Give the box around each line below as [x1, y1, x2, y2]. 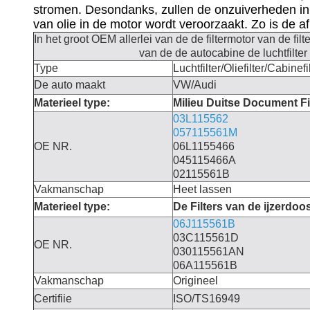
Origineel [173, 275, 218, 286]
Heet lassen [173, 183, 232, 195]
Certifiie [34, 293, 72, 304]
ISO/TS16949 [173, 293, 240, 304]
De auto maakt [34, 79, 105, 91]
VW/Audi [173, 79, 217, 91]
